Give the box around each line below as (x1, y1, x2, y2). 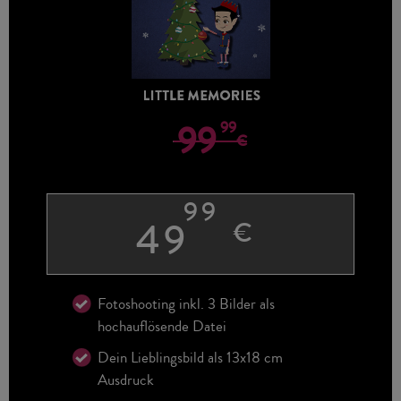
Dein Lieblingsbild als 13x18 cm (97, 346, 283, 369)
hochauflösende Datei (97, 314, 226, 337)
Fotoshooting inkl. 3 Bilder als (97, 292, 275, 315)
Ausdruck (97, 368, 154, 391)
